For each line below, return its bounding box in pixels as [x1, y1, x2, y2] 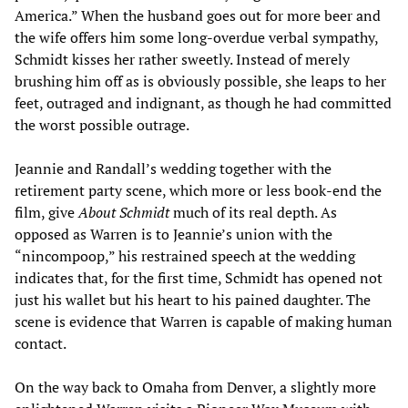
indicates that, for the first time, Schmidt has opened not [15, 267, 382, 288]
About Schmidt [78, 201, 169, 222]
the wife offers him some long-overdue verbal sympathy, [15, 26, 378, 47]
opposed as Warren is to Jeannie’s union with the [15, 223, 332, 244]
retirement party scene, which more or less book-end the [15, 179, 382, 200]
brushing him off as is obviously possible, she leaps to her [15, 70, 386, 91]
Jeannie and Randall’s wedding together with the [15, 158, 331, 178]
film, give [15, 201, 78, 222]
